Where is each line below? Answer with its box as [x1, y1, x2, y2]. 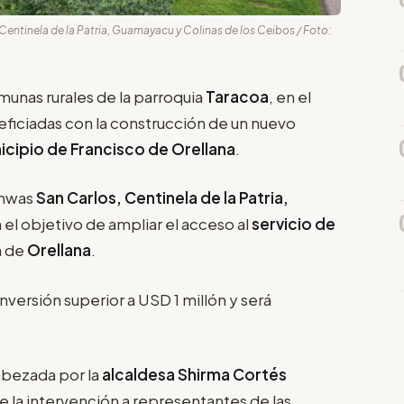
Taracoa [206, 86, 269, 106]
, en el [269, 86, 311, 106]
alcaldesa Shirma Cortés [102, 364, 287, 385]
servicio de [252, 214, 335, 234]
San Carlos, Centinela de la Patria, [33, 188, 289, 208]
